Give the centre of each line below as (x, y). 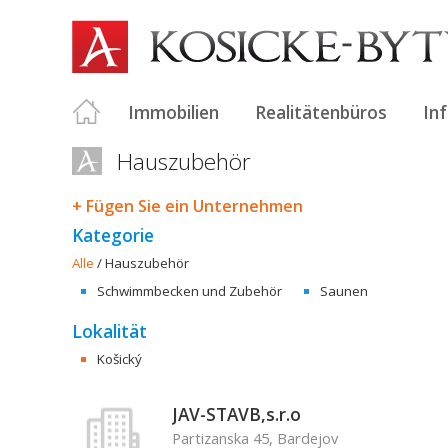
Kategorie (113, 235)
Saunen (344, 291)
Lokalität (109, 331)
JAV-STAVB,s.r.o (236, 414)
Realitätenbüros (321, 112)
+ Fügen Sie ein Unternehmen (187, 206)
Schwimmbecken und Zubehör (189, 291)
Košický (119, 359)
